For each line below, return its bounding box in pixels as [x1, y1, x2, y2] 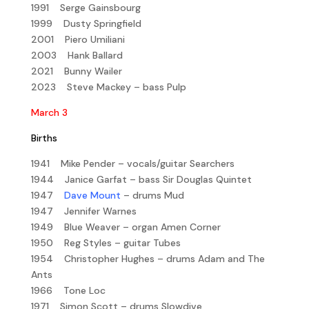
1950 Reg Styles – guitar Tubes [30, 236, 181, 249]
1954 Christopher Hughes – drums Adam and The [30, 252, 265, 265]
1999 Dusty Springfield [30, 17, 141, 30]
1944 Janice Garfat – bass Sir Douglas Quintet [30, 172, 252, 186]
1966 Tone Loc [30, 283, 106, 297]
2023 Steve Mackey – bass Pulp [30, 80, 186, 93]
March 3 [30, 106, 68, 119]
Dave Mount [63, 188, 121, 201]
